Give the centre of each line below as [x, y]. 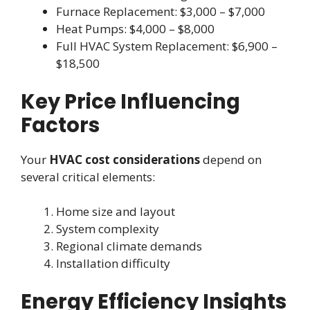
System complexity [108, 229]
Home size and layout [116, 212]
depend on [231, 159]
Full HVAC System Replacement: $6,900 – [167, 46]
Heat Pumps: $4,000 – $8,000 [135, 29]
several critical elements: [88, 176]
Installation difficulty [113, 264]
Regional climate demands [129, 246]
